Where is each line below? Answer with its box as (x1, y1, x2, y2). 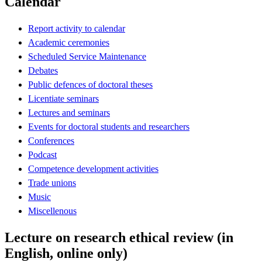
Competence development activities (28, 163, 158, 174)
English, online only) (5, 245, 127, 261)
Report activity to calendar (28, 23, 125, 33)
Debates (28, 65, 58, 75)
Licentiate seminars (28, 93, 99, 104)
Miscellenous (28, 205, 77, 216)
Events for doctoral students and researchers (28, 121, 189, 132)
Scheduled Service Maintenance (28, 51, 146, 61)
